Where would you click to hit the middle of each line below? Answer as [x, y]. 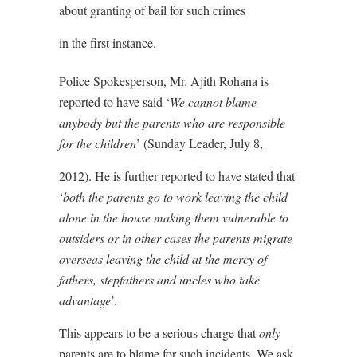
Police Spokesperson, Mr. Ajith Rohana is [164, 80]
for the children [98, 143]
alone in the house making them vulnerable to [174, 217]
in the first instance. [108, 42]
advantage [85, 300]
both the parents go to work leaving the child [175, 196]
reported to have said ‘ [114, 101]
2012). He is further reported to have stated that [177, 175]
